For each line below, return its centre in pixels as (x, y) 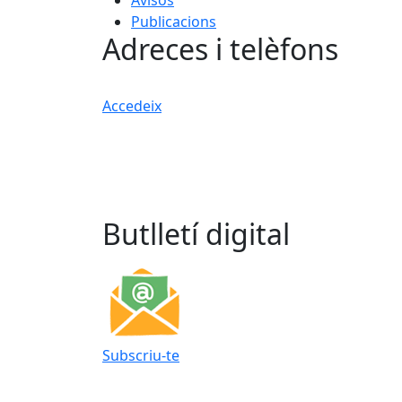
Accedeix (132, 105)
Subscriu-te (141, 355)
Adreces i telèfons (220, 48)
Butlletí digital (196, 233)
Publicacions (174, 21)
